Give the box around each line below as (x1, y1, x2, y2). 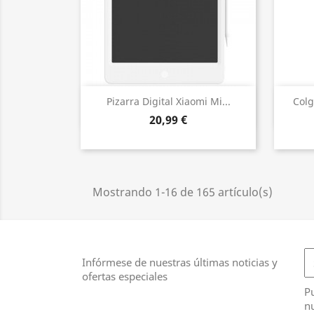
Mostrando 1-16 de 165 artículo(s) (93, 184, 273, 200)
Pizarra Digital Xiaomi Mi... (106, 95, 231, 109)
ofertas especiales (82, 269, 168, 283)
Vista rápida (144, 94, 210, 110)
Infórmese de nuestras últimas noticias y (82, 255, 278, 269)
